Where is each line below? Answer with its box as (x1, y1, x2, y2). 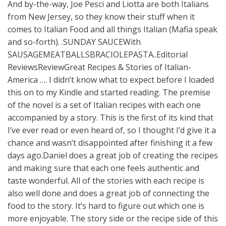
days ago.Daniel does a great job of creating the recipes (8, 149, 218, 161)
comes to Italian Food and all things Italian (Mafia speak (8, 23, 217, 35)
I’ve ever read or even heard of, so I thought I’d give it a (8, 124, 216, 136)
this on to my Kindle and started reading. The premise (8, 86, 210, 98)
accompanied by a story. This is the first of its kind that (8, 111, 213, 123)
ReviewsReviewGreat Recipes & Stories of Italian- (8, 61, 191, 73)
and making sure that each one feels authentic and (8, 162, 199, 174)
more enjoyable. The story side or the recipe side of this (8, 212, 218, 224)
